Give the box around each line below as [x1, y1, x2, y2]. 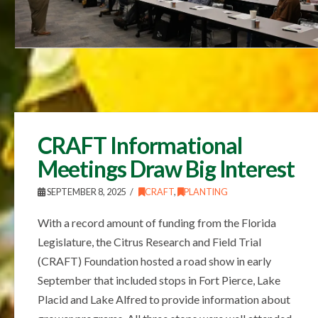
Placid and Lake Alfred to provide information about [37, 292, 290, 307]
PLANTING [183, 187, 228, 198]
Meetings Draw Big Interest [37, 155, 295, 183]
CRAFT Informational [37, 131, 242, 160]
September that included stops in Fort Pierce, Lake [37, 273, 280, 287]
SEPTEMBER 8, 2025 [45, 187, 126, 198]
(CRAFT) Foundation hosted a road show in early [37, 254, 271, 268]
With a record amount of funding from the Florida [37, 216, 276, 230]
